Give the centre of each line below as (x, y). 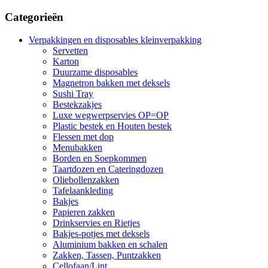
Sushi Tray (73, 94)
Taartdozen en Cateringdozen (108, 169)
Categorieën (34, 17)
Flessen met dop (83, 137)
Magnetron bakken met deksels (111, 83)
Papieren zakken (84, 212)
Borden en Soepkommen (100, 159)
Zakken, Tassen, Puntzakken (107, 255)
